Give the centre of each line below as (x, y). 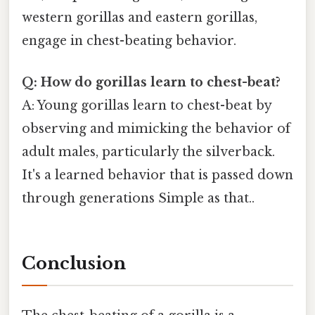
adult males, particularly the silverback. (148, 152)
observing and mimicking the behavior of (156, 129)
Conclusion (74, 263)
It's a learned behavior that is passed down (157, 175)
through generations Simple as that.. (138, 199)
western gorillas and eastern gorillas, (140, 17)
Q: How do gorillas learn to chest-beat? (151, 83)
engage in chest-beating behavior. (129, 40)
